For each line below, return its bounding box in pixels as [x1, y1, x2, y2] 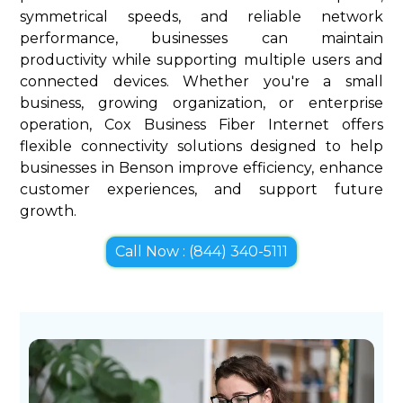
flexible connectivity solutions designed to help [20, 137, 383, 155]
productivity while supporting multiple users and [20, 50, 383, 68]
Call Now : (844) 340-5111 [115, 242, 288, 260]
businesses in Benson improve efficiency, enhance [20, 158, 383, 176]
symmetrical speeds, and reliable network [20, 7, 383, 25]
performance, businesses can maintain [20, 29, 383, 47]
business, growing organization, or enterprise [20, 94, 383, 112]
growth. [20, 201, 77, 219]
